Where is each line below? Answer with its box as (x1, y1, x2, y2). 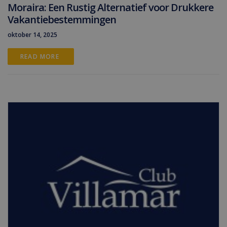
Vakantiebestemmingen (8, 13, 116, 26)
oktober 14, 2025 (8, 30, 57, 39)
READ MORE (20, 52, 61, 61)
